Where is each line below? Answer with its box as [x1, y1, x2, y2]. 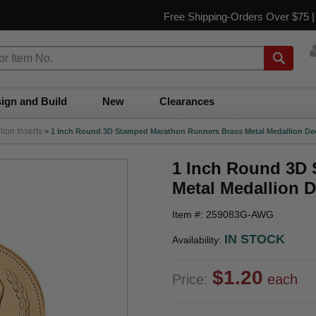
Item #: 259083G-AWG [172, 209, 274, 220]
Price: [172, 272, 212, 287]
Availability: [172, 234, 224, 245]
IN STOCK [224, 232, 285, 246]
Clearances [159, 95, 214, 107]
